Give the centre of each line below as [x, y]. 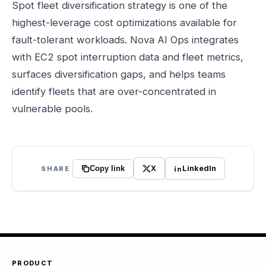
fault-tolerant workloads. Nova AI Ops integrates [125, 40]
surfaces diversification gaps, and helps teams [119, 74]
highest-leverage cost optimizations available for [124, 23]
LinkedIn [199, 168]
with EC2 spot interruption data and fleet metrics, [128, 57]
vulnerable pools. [52, 109]
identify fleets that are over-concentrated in [114, 91]
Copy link [107, 169]
